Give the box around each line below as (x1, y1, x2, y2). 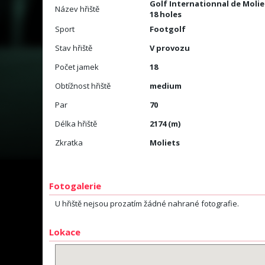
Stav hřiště (55, 43, 93, 53)
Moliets (150, 137, 180, 148)
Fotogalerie (49, 180, 102, 192)
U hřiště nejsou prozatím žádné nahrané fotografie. (55, 198, 240, 209)
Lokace (49, 226, 81, 238)
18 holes (150, 9, 182, 20)
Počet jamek (55, 62, 99, 72)
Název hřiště (55, 4, 100, 14)
